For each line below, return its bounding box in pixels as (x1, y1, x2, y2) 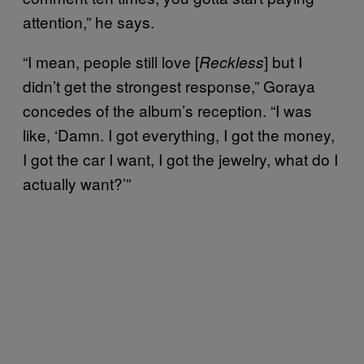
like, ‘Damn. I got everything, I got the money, (23, 123, 335, 145)
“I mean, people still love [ (23, 50, 199, 72)
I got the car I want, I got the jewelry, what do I (23, 147, 338, 170)
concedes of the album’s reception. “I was (23, 98, 312, 121)
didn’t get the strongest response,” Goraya (23, 74, 315, 97)
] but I (264, 50, 302, 72)
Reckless (199, 50, 264, 72)
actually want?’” (23, 171, 131, 194)
